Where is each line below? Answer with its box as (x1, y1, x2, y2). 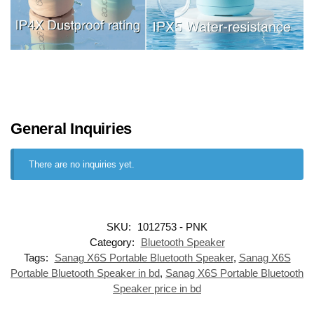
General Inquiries (11, 120, 132, 138)
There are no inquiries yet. (29, 159, 135, 170)
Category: (89, 236, 137, 249)
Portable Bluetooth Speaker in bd (11, 267, 160, 280)
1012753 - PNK (137, 221, 207, 233)
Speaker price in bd (113, 282, 201, 295)
